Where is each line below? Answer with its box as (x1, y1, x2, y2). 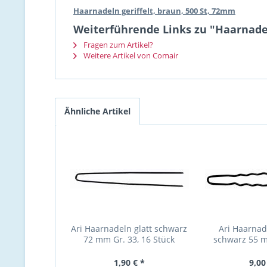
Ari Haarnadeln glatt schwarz (71, 223, 188, 234)
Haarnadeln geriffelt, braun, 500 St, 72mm (73, 5, 235, 16)
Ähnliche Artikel (64, 105, 131, 117)
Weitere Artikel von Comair (82, 50, 178, 61)
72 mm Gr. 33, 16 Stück (83, 234, 175, 245)
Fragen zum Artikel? (82, 39, 153, 50)
